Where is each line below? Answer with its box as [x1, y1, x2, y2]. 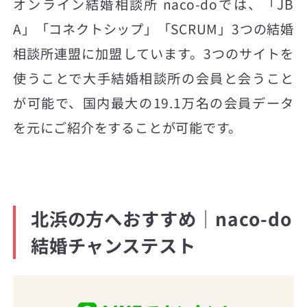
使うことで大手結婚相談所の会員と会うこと [13, 69, 294, 88]
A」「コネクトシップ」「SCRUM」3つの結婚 [13, 19, 294, 39]
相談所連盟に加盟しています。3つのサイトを [13, 44, 294, 64]
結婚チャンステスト [30, 232, 197, 259]
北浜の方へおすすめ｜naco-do [30, 206, 292, 232]
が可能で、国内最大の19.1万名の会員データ [13, 93, 294, 113]
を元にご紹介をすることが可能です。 [13, 118, 243, 138]
